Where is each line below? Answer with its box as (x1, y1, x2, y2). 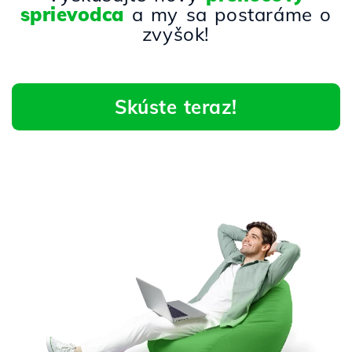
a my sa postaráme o (123, 2, 332, 27)
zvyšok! (141, 22, 211, 46)
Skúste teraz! (115, 95, 237, 119)
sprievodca (20, 2, 124, 27)
